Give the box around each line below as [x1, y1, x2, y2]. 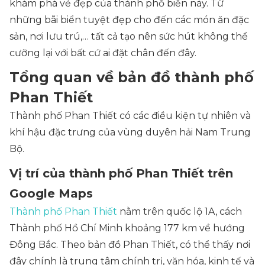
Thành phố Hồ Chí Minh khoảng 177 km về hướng [9, 222, 245, 234]
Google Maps [9, 186, 93, 201]
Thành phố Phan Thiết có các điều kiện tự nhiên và [9, 110, 251, 121]
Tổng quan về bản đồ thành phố [9, 69, 254, 86]
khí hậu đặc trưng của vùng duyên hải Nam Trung [9, 127, 251, 138]
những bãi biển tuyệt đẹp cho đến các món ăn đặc [9, 14, 249, 25]
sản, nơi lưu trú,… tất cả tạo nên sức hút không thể [9, 31, 248, 42]
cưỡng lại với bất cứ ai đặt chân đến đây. [9, 47, 196, 59]
